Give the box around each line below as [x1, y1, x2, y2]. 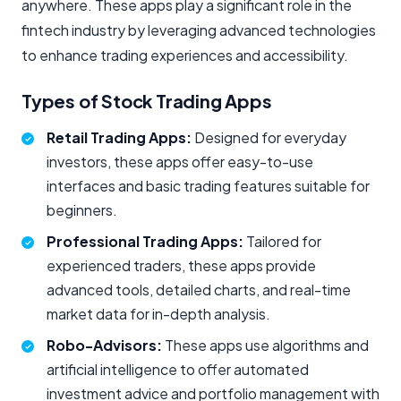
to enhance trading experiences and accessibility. [21, 45, 348, 64]
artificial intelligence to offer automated [47, 359, 309, 379]
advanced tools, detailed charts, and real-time [47, 279, 351, 299]
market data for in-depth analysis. [47, 303, 270, 323]
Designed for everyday [192, 127, 346, 147]
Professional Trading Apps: [47, 231, 243, 251]
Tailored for [243, 231, 321, 251]
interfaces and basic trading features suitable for [47, 175, 370, 195]
